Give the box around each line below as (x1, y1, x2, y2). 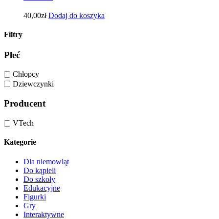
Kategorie (4, 138, 36, 147)
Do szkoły (23, 175, 55, 183)
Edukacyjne (23, 183, 60, 192)
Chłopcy (13, 70, 39, 79)
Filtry (4, 30, 22, 39)
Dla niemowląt (23, 157, 69, 166)
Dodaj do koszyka (48, 11, 105, 20)
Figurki (23, 192, 46, 201)
